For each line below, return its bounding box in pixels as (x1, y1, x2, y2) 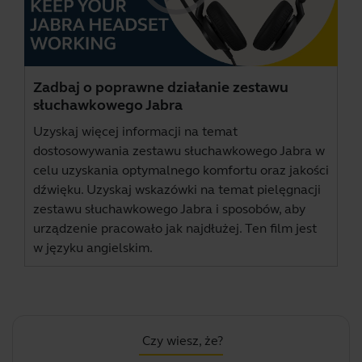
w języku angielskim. (33, 240, 153, 256)
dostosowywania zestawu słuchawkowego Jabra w (33, 143, 325, 159)
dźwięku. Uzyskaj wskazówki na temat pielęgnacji (33, 182, 321, 198)
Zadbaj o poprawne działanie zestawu (33, 78, 288, 97)
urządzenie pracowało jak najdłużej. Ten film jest (33, 221, 317, 237)
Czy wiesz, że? (142, 333, 223, 349)
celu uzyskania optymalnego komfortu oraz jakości (33, 162, 329, 179)
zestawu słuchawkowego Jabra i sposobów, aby (33, 201, 305, 217)
